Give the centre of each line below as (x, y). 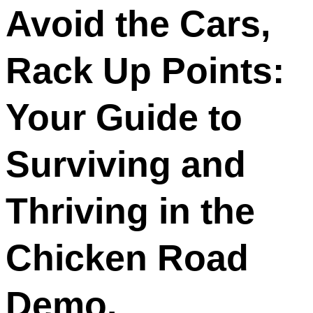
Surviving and (126, 165)
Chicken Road (127, 258)
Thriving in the (130, 211)
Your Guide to (124, 118)
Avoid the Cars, (138, 24)
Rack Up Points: (145, 71)
